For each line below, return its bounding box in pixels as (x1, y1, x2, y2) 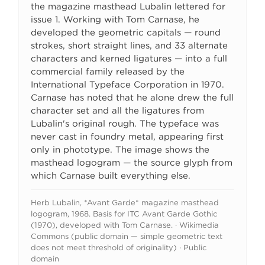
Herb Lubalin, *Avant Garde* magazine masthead (31, 198, 219, 207)
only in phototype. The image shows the (31, 144, 210, 155)
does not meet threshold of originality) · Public (31, 243, 207, 252)
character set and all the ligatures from (31, 105, 205, 116)
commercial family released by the (31, 66, 185, 77)
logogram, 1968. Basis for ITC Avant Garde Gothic (31, 209, 218, 218)
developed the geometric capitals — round (31, 27, 221, 38)
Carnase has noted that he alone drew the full (31, 92, 234, 103)
